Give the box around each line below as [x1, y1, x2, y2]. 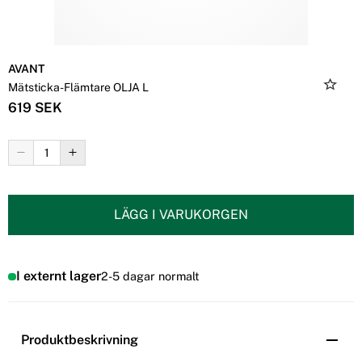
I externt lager [15, 268, 101, 284]
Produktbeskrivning [21, 332, 138, 348]
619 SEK [8, 99, 62, 116]
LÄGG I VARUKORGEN [114, 206, 248, 222]
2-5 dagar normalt [100, 269, 200, 284]
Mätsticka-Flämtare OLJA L [8, 80, 149, 94]
